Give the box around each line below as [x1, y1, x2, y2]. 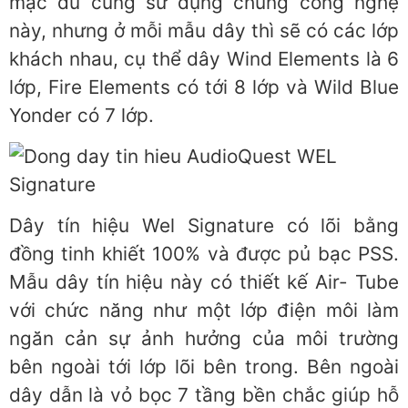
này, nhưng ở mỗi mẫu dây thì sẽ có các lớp [9, 18, 399, 42]
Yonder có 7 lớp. [9, 103, 154, 127]
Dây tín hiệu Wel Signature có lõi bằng [9, 214, 399, 238]
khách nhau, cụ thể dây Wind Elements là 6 [9, 46, 399, 70]
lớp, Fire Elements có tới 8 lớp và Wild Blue [9, 75, 399, 98]
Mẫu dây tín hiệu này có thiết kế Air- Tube [9, 270, 399, 294]
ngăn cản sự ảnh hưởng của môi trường [9, 327, 399, 351]
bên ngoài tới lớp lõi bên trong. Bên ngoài [9, 355, 399, 379]
